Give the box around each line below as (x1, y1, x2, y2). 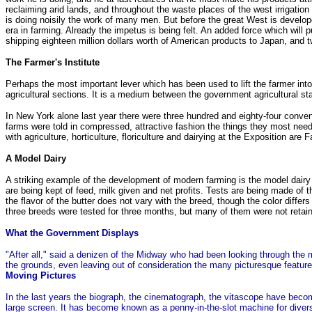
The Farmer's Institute (6, 56, 100, 68)
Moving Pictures (6, 270, 76, 281)
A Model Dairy (6, 153, 66, 164)
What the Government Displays (6, 227, 139, 238)
